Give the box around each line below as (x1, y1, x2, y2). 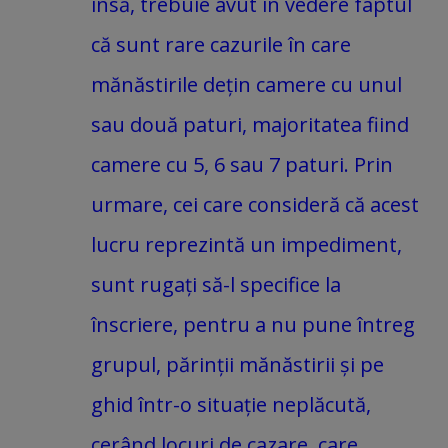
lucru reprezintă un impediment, (91, 230, 402, 258)
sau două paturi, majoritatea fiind (91, 110, 409, 138)
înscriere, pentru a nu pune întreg (91, 310, 415, 338)
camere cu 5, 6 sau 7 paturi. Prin (91, 150, 393, 178)
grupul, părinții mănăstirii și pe (91, 350, 384, 378)
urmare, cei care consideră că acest (91, 190, 419, 218)
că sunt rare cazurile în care (91, 30, 351, 58)
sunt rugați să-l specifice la (91, 270, 341, 298)
